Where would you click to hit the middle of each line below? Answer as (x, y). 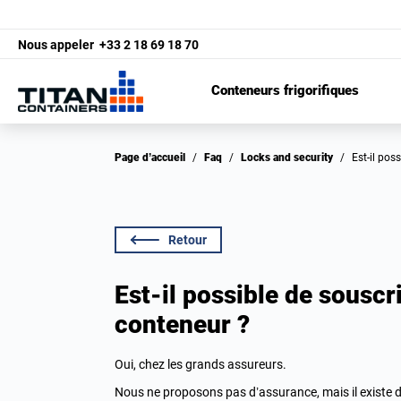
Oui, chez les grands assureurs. (200, 364)
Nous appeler (57, 44)
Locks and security (290, 158)
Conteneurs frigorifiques (285, 91)
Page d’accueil (154, 158)
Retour (188, 240)
